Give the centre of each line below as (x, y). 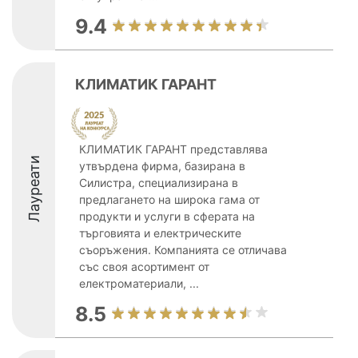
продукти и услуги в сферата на (167, 216)
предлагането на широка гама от (169, 199)
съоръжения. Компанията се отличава (183, 250)
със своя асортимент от (144, 267)
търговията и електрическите (160, 233)
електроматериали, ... (139, 283)
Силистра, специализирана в (159, 183)
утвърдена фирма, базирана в (162, 166)
